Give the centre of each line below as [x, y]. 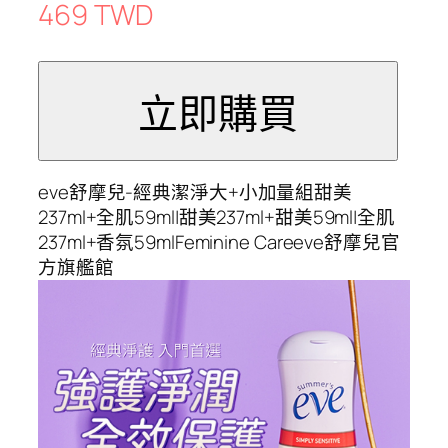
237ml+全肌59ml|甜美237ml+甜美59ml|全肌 [216, 216]
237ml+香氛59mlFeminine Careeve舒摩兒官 [219, 241]
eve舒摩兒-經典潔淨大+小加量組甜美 [195, 191]
